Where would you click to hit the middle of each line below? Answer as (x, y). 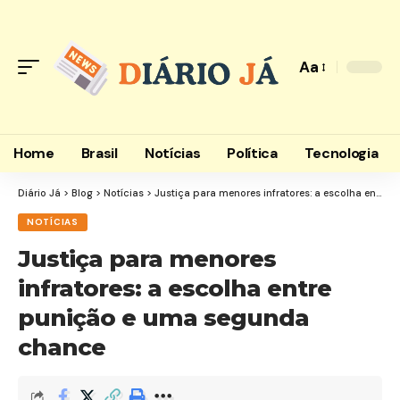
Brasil (99, 153)
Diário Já (39, 193)
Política (252, 153)
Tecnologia (341, 153)
